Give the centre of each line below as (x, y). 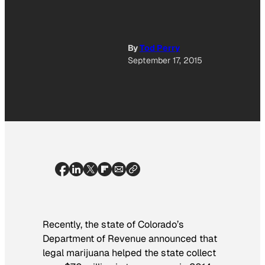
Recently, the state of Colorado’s (113, 224)
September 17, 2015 (165, 61)
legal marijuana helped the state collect (129, 253)
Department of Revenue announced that (130, 238)
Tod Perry (160, 48)
